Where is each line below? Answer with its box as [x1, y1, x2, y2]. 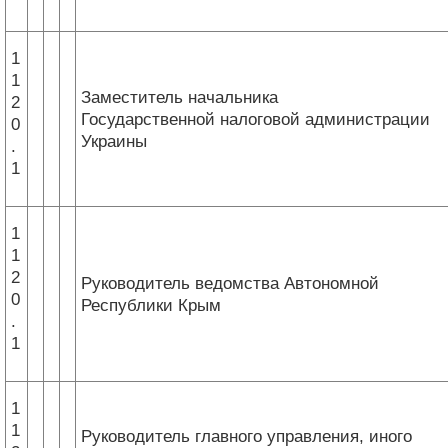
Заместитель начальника [81, 87, 278, 107]
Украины [81, 131, 147, 151]
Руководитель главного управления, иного [81, 426, 412, 446]
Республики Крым [81, 295, 221, 315]
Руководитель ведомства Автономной [81, 273, 379, 293]
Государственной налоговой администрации [81, 109, 430, 129]
